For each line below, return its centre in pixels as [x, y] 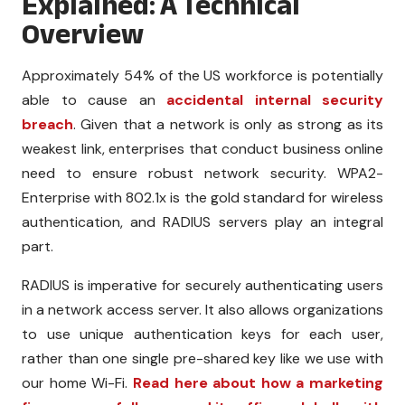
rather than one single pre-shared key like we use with [202, 358]
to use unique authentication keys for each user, [202, 334]
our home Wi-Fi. [77, 382]
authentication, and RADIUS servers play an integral [202, 221]
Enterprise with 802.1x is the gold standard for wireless [202, 197]
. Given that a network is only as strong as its [228, 124]
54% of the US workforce [207, 75]
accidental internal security [275, 99]
